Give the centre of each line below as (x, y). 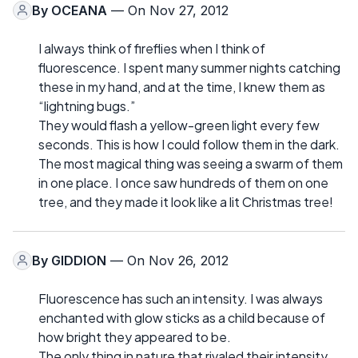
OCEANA (79, 10)
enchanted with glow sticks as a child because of (182, 317)
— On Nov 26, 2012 (167, 260)
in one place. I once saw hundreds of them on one (183, 182)
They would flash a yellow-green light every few (179, 125)
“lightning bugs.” (87, 105)
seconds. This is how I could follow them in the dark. (189, 144)
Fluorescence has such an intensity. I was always (181, 298)
